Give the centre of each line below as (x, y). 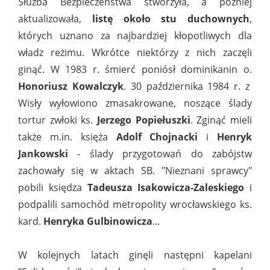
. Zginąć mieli (221, 120)
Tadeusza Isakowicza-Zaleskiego (166, 188)
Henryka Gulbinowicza (98, 221)
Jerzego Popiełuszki (144, 120)
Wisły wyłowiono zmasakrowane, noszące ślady (135, 103)
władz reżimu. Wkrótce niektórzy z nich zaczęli (135, 53)
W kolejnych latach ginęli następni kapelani (135, 255)
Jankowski (43, 154)
